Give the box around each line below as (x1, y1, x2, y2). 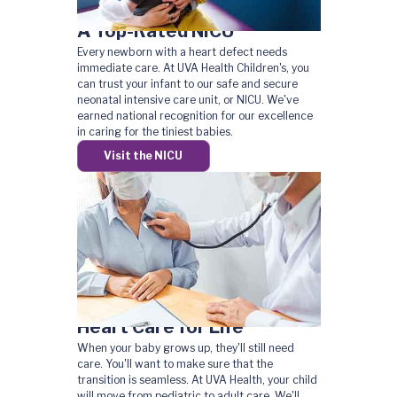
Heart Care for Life (76, 316, 244, 338)
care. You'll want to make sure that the (76, 357, 273, 370)
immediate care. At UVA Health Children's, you (76, 61, 309, 74)
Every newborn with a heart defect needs (76, 45, 287, 58)
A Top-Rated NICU (76, 20, 234, 42)
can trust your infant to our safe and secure (76, 77, 298, 90)
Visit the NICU (104, 149, 183, 162)
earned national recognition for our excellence (76, 109, 313, 122)
